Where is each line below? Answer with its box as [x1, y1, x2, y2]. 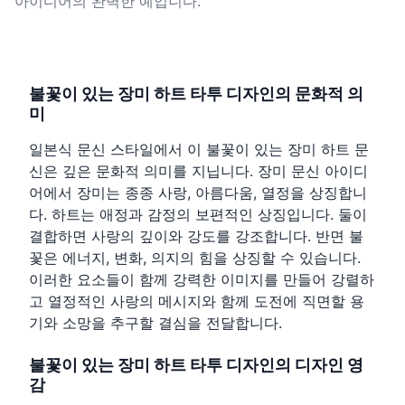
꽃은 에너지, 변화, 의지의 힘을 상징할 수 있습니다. [29, 249, 361, 268]
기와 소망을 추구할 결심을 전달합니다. [29, 314, 282, 333]
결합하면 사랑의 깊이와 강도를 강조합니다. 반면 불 [29, 227, 363, 246]
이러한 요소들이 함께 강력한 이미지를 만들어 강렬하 [29, 270, 374, 289]
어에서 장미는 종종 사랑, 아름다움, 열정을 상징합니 [29, 184, 367, 202]
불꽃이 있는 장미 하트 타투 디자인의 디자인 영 [29, 355, 363, 375]
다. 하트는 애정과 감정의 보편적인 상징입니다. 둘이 [29, 205, 367, 224]
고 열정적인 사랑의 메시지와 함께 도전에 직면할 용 [29, 292, 364, 311]
